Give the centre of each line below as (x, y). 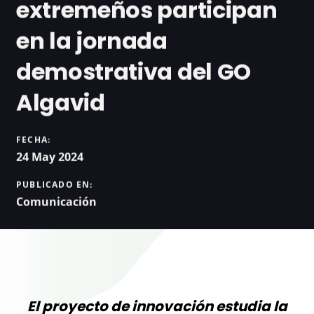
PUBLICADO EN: (55, 184)
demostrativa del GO (134, 71)
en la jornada (92, 41)
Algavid (61, 102)
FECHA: (34, 139)
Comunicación (56, 202)
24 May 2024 (50, 157)
